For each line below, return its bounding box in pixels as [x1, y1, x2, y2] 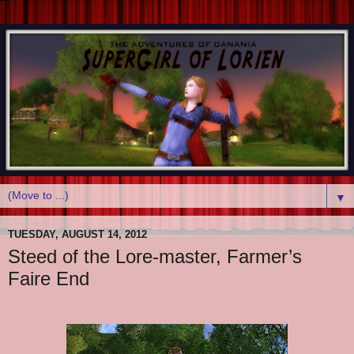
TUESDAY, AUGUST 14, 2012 [8, 228, 147, 241]
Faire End [8, 267, 89, 289]
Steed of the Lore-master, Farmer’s [8, 245, 302, 267]
